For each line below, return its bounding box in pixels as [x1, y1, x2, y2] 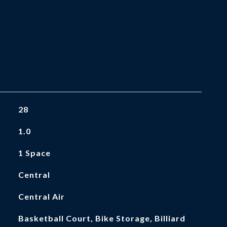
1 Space [18, 148, 51, 158]
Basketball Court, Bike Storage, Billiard [18, 213, 185, 223]
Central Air [18, 192, 65, 201]
